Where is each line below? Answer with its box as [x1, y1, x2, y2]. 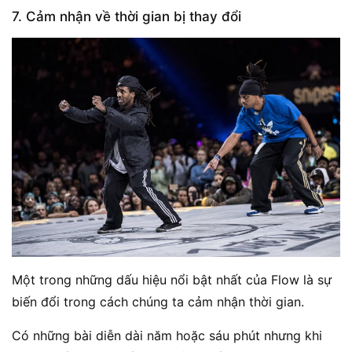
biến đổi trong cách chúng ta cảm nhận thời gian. [12, 294, 304, 310]
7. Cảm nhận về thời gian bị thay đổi [12, 9, 241, 25]
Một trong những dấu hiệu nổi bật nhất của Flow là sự [12, 272, 332, 288]
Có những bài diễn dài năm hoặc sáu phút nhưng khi [12, 328, 322, 344]
